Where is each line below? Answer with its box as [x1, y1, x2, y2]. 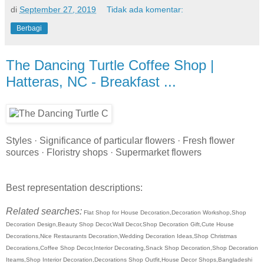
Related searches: [6, 206, 82, 216]
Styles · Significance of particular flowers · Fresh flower [6, 135, 235, 146]
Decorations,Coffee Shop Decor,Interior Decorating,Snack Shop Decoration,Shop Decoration [6, 244, 258, 251]
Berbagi [16, 24, 42, 32]
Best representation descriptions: [6, 182, 143, 193]
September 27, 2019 [19, 4, 96, 14]
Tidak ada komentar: [107, 4, 184, 14]
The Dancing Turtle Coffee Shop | [6, 57, 214, 73]
